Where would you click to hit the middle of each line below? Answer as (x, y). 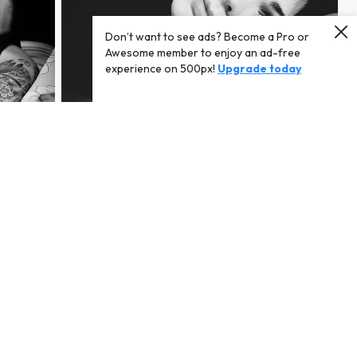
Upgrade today (259, 69)
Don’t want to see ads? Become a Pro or (207, 37)
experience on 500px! (160, 69)
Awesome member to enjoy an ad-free (203, 53)
